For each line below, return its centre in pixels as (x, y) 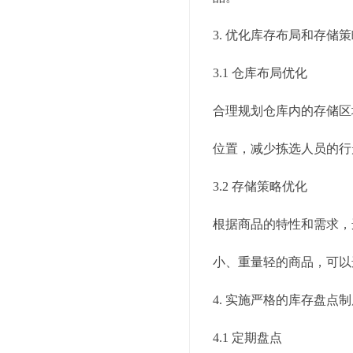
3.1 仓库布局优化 (260, 73)
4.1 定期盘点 (247, 338)
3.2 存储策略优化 (260, 186)
